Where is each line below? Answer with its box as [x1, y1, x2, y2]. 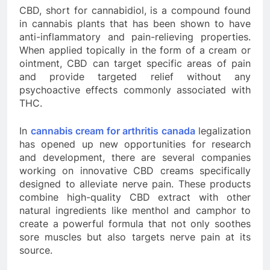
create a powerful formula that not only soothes [19, 218, 251, 230]
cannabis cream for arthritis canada [30, 125, 195, 137]
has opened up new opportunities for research [19, 138, 251, 151]
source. [19, 244, 52, 257]
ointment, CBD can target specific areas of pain [19, 57, 251, 70]
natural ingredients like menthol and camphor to [19, 204, 251, 217]
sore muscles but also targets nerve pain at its [19, 231, 251, 243]
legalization [195, 125, 251, 137]
